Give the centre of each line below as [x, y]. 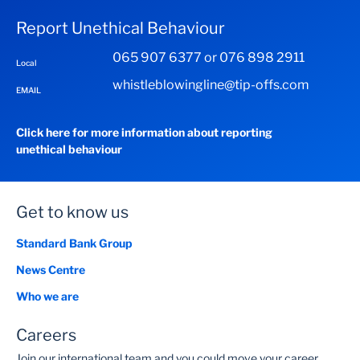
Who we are [47, 296]
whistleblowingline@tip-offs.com [211, 85]
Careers [46, 335]
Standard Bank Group [74, 243]
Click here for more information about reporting [144, 132]
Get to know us [72, 212]
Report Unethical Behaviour [121, 28]
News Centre [51, 270]
